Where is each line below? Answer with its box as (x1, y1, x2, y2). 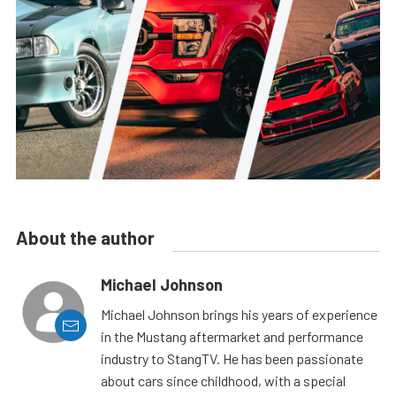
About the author (16, 227, 155, 249)
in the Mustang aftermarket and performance (101, 328, 363, 346)
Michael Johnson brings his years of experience (101, 306, 377, 324)
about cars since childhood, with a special (101, 372, 346, 390)
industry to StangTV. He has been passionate (101, 350, 363, 368)
